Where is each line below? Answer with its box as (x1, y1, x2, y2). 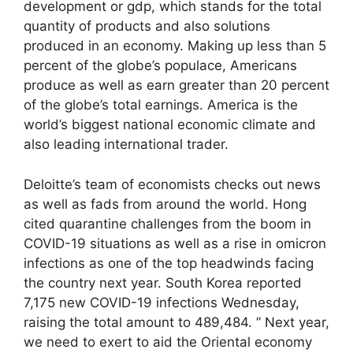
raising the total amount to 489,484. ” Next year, (24, 314, 329, 330)
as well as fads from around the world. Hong (24, 195, 307, 212)
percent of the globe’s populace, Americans (24, 58, 297, 73)
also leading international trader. (24, 136, 229, 152)
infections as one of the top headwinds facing (24, 255, 314, 271)
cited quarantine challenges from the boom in (24, 215, 311, 232)
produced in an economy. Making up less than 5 (24, 38, 326, 54)
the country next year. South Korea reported (24, 274, 302, 291)
